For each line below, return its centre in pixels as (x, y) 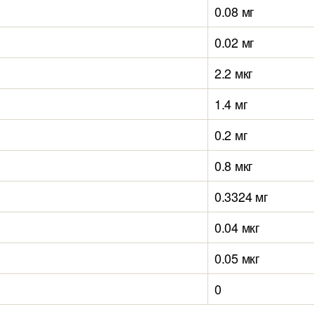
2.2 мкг (234, 73)
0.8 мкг (234, 165)
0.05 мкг (237, 258)
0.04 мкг (237, 227)
